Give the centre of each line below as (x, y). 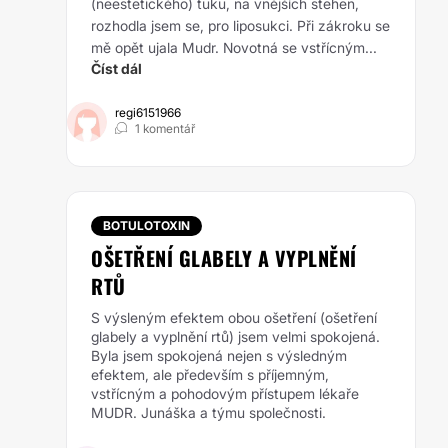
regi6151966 (148, 112)
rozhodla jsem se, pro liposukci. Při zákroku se (240, 25)
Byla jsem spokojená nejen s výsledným (219, 355)
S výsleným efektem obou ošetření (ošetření (234, 317)
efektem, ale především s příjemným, (210, 374)
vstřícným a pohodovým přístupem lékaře (225, 393)
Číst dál (116, 68)
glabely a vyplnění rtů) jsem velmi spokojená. (235, 336)
